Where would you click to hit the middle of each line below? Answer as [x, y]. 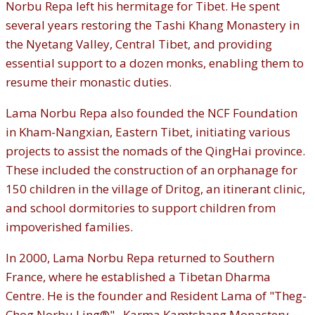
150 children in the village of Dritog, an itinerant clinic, [155, 189]
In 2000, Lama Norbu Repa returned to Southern [140, 258]
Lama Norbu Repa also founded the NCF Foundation [152, 113]
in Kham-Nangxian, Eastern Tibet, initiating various [148, 132]
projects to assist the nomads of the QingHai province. [155, 151]
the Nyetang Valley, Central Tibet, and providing [139, 44]
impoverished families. [69, 227]
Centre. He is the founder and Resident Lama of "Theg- [156, 296]
